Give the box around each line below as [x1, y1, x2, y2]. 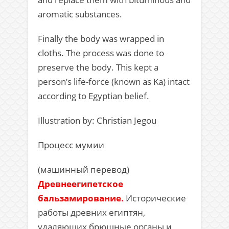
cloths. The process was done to [38, 47, 164, 59]
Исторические [126, 192, 186, 204]
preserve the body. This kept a [38, 61, 158, 73]
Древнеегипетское [38, 178, 123, 190]
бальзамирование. [38, 192, 124, 204]
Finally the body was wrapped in [38, 33, 164, 44]
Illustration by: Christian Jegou [38, 114, 156, 126]
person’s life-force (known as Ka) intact [38, 76, 190, 87]
